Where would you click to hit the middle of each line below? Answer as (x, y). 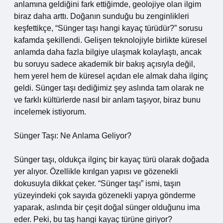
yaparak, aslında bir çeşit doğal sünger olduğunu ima (107, 207)
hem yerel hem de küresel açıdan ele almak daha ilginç (111, 76)
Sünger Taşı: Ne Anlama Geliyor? (73, 136)
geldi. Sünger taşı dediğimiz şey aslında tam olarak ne (109, 88)
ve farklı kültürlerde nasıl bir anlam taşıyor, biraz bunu (107, 100)
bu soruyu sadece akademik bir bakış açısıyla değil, (105, 64)
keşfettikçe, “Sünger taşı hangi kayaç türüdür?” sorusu (108, 28)
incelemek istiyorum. (50, 112)
